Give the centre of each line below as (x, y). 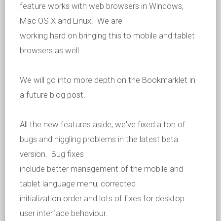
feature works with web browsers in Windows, (102, 6)
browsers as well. (50, 51)
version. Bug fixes (52, 154)
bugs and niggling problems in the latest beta (99, 139)
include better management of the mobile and (101, 169)
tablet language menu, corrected (78, 184)
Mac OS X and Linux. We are (71, 21)
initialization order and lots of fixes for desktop (102, 199)
